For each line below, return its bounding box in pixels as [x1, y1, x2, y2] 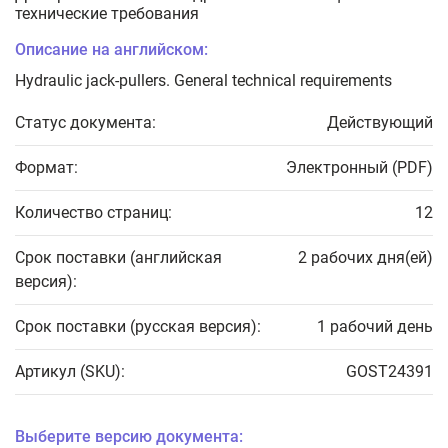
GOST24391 [346, 362, 433, 382]
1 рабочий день [317, 317, 433, 337]
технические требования [15, 4, 199, 24]
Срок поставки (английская [15, 248, 222, 268]
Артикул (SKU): [15, 362, 125, 382]
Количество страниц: [15, 203, 172, 223]
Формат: [15, 158, 78, 178]
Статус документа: [15, 113, 156, 133]
